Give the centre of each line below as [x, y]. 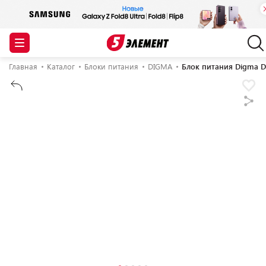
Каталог [61, 66]
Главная [23, 66]
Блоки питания [111, 66]
